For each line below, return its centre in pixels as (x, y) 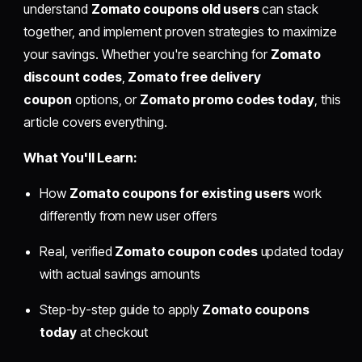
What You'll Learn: (81, 158)
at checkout (112, 333)
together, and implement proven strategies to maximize (180, 32)
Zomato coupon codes (186, 252)
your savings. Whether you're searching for (147, 55)
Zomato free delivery (194, 77)
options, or (106, 100)
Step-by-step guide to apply (121, 310)
